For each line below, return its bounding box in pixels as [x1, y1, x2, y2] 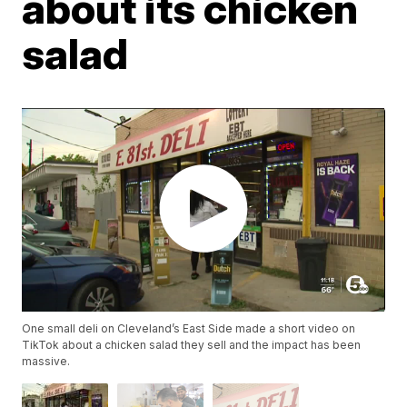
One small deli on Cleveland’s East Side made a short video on [22, 322, 356, 336]
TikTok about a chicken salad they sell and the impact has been [22, 338, 362, 352]
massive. [22, 354, 71, 369]
